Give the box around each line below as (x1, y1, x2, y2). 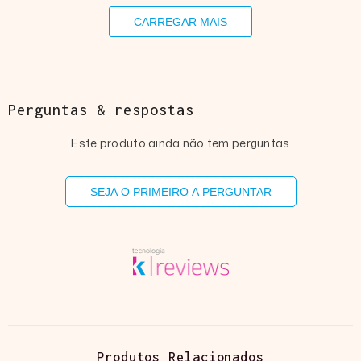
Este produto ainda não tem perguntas (71, 135, 290, 151)
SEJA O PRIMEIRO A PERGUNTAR (89, 185, 272, 199)
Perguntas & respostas (8, 101, 194, 118)
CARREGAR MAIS (134, 15, 227, 29)
